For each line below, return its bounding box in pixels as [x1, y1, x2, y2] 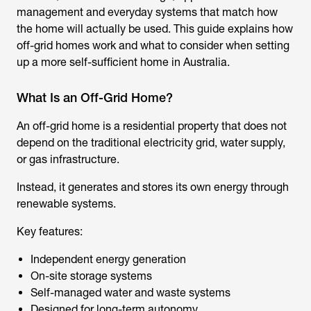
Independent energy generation [31, 253, 186, 266]
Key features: [17, 225, 83, 238]
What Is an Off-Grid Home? [17, 90, 173, 105]
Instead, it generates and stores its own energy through [17, 180, 289, 194]
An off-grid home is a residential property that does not [17, 119, 287, 133]
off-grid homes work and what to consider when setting [17, 39, 289, 52]
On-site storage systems [31, 269, 152, 283]
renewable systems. [17, 197, 116, 210]
